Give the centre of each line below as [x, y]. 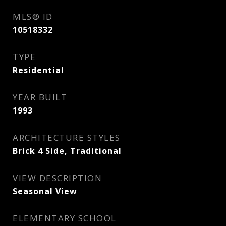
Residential [38, 70]
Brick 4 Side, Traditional [67, 151]
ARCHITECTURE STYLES [67, 137]
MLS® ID [33, 16]
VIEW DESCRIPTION [57, 178]
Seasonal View [45, 191]
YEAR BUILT [40, 97]
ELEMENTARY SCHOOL [65, 218]
